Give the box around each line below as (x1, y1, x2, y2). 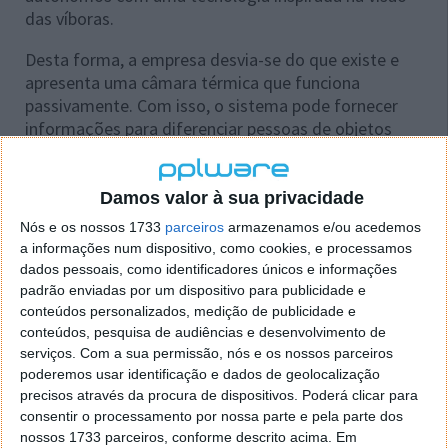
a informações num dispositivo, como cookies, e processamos (20, 240, 412, 257)
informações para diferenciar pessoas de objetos (25, 117, 392, 141)
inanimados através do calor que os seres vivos (25, 140, 377, 164)
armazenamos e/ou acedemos (224, 219, 421, 236)
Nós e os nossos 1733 (20, 219, 165, 236)
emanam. (25, 163, 95, 187)
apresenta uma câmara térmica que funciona (25, 71, 360, 95)
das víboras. (25, 7, 114, 31)
